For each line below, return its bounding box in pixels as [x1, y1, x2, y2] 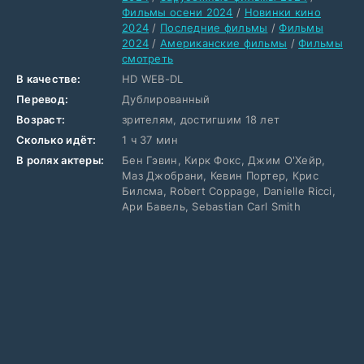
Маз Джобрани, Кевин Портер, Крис [122, 169, 318, 182]
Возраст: [16, 113, 66, 126]
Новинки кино [244, 6, 321, 19]
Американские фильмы [159, 37, 288, 50]
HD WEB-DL [122, 72, 184, 85]
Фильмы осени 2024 [122, 6, 233, 19]
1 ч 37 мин [122, 133, 178, 146]
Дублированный [122, 93, 210, 106]
